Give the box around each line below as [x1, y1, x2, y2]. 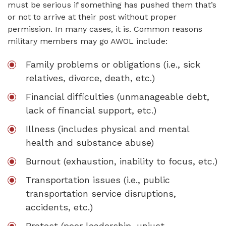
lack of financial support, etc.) [26, 105, 156, 116]
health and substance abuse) [26, 137, 154, 148]
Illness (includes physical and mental [26, 124, 189, 134]
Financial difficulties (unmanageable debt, [26, 91, 209, 102]
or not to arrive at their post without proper [8, 12, 177, 22]
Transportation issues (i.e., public [26, 175, 170, 185]
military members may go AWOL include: [8, 36, 167, 46]
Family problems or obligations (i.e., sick [26, 59, 200, 70]
